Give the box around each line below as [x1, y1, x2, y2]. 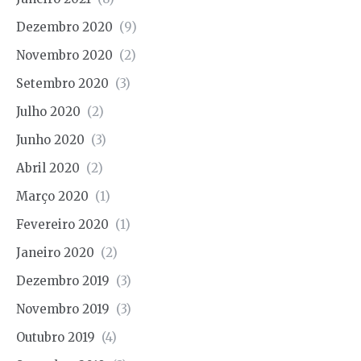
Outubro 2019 [16, 329, 95, 345]
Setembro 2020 [16, 75, 109, 91]
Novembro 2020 [16, 47, 113, 63]
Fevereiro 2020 [16, 216, 109, 232]
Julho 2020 [16, 103, 81, 119]
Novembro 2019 [16, 301, 110, 317]
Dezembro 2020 [16, 19, 113, 35]
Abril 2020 [16, 160, 80, 176]
